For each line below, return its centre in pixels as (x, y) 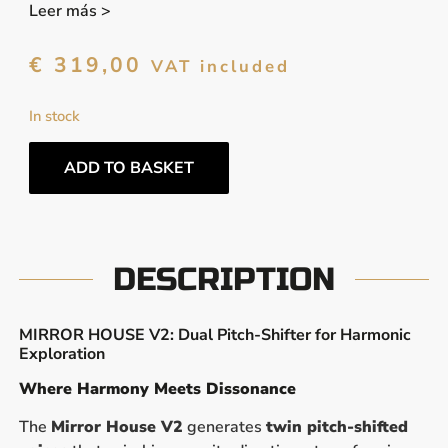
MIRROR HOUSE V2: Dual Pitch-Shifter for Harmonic (214, 334)
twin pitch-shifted (336, 426)
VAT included (220, 66)
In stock (54, 116)
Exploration (61, 353)
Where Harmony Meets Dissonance (157, 388)
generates (224, 426)
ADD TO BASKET (128, 167)
